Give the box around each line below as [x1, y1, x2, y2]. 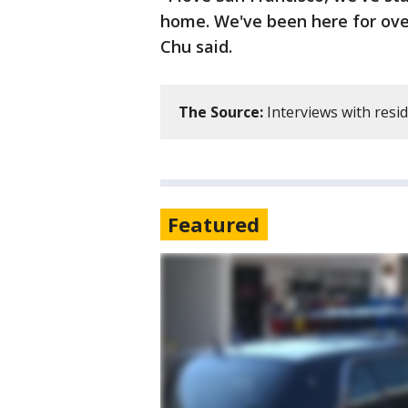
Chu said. [160, 36, 237, 57]
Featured [168, 210, 260, 238]
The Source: [178, 102, 263, 122]
